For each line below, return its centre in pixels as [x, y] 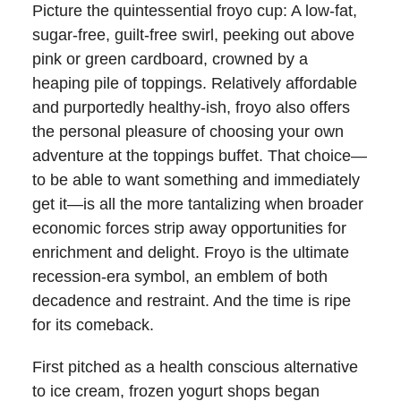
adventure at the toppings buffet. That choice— [200, 155]
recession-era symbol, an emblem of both [180, 276]
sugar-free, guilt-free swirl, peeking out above [193, 34]
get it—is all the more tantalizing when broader [198, 204]
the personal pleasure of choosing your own [188, 131]
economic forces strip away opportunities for [189, 228]
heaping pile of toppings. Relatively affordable [195, 83]
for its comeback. [93, 324]
